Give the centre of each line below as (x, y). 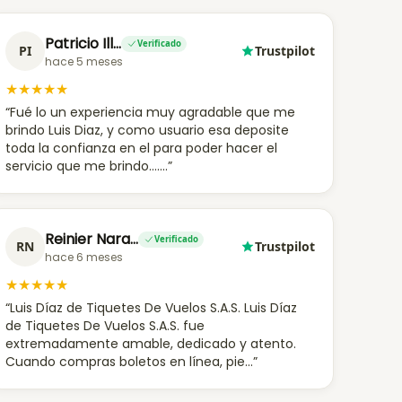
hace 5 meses (84, 61)
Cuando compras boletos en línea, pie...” (132, 362)
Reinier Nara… (92, 239)
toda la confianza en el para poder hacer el (142, 148)
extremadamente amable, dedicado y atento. (151, 344)
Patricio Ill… (83, 44)
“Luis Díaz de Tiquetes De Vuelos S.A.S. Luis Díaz (152, 308)
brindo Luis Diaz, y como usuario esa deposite (148, 130)
